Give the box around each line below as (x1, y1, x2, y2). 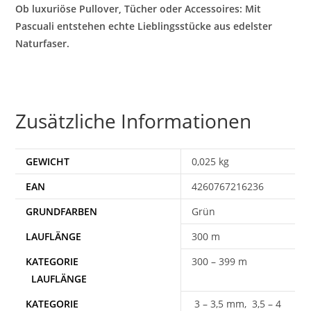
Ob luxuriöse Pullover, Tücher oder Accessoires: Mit (15, 1, 262, 15)
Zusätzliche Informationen (15, 107, 252, 134)
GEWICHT (26, 154, 70, 168)
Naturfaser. (15, 36, 70, 50)
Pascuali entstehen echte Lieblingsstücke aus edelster (15, 19, 273, 33)
